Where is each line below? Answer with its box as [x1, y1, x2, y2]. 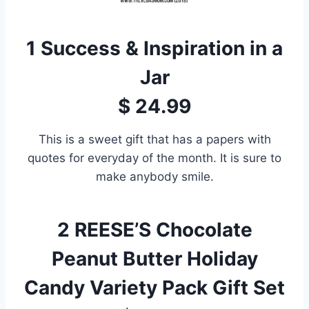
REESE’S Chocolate [74, 217, 252, 241]
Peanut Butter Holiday [51, 246, 258, 270]
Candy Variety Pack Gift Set [24, 275, 285, 299]
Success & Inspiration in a [41, 36, 283, 60]
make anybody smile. [95, 169, 214, 183]
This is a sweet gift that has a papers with [38, 132, 271, 146]
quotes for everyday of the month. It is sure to [28, 150, 281, 165]
